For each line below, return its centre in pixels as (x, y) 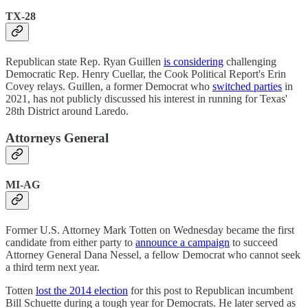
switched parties (247, 87)
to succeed (254, 243)
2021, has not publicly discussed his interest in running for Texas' (146, 99)
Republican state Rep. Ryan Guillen (85, 62)
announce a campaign (183, 243)
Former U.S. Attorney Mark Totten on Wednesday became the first (150, 230)
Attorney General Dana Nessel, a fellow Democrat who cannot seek (153, 255)
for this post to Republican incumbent (210, 291)
